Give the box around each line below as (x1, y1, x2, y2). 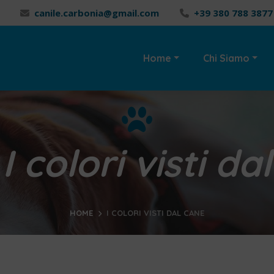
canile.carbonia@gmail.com (34, 7, 159, 19)
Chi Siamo (202, 52, 250, 64)
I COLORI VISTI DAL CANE (106, 208, 204, 218)
